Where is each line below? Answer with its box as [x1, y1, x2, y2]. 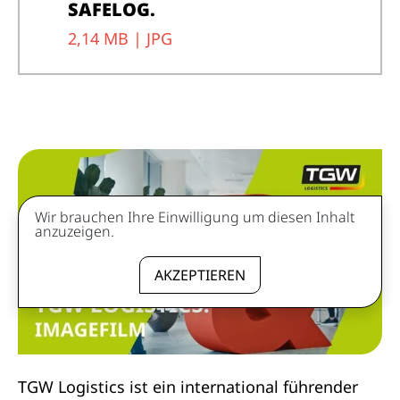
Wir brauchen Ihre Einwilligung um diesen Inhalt [35, 206, 354, 227]
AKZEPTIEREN [154, 264, 246, 285]
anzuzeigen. [35, 221, 114, 241]
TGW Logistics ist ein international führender [18, 375, 358, 397]
